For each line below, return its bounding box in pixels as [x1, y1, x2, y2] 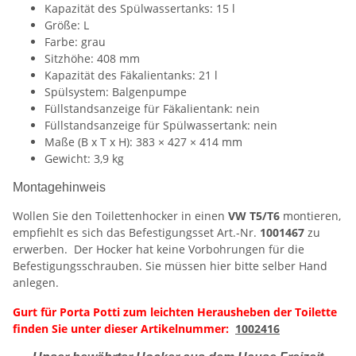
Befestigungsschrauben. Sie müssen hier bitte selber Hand [13, 258, 327, 274]
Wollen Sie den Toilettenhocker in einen [13, 208, 228, 224]
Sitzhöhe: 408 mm [44, 51, 140, 67]
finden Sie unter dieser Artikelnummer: [13, 321, 235, 337]
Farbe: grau [44, 34, 106, 50]
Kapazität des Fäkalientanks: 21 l [44, 68, 218, 83]
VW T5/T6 [228, 208, 283, 224]
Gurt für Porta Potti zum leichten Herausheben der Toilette [13, 304, 337, 320]
